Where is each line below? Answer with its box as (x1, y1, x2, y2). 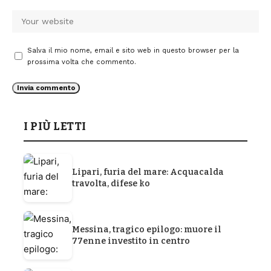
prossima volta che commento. (27, 57, 136, 66)
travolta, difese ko (72, 178, 150, 189)
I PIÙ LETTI (24, 119, 87, 133)
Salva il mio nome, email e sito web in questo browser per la (27, 46, 239, 54)
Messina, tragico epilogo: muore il (72, 224, 221, 235)
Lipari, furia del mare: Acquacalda (72, 166, 224, 177)
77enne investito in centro (72, 235, 190, 246)
